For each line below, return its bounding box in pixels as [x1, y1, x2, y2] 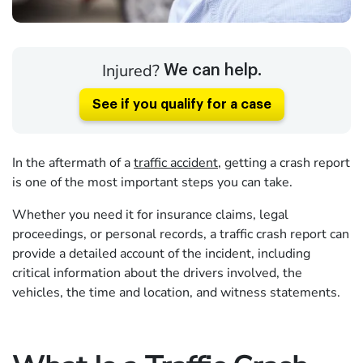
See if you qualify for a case [92, 97, 271, 111]
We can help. [163, 62, 262, 79]
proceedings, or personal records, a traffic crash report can [12, 224, 349, 243]
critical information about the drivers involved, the [12, 263, 302, 282]
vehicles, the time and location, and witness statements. [12, 283, 344, 301]
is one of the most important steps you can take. [12, 173, 296, 191]
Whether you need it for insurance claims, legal [12, 205, 288, 224]
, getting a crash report [218, 153, 350, 172]
